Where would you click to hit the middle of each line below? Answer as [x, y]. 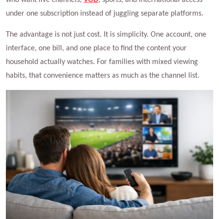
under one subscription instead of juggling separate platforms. [105, 13]
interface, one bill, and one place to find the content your [96, 48]
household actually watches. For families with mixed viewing [102, 62]
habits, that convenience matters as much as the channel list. [103, 76]
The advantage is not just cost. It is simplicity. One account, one [106, 34]
